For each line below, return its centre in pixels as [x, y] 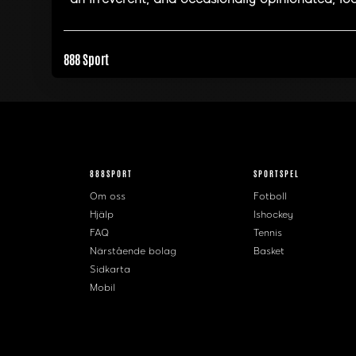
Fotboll [270, 197]
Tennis [267, 233]
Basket [269, 252]
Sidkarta [110, 270]
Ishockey [273, 215]
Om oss [107, 197]
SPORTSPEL [276, 173]
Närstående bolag [133, 252]
